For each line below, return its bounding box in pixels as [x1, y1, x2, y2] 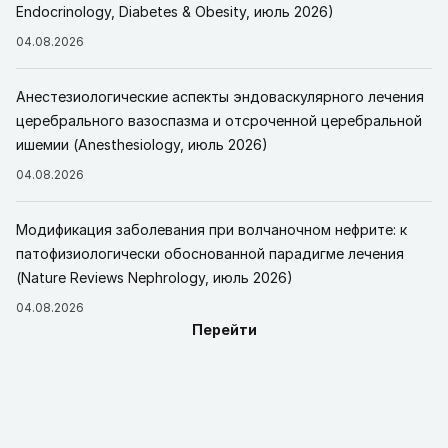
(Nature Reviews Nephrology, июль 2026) [16, 269, 293, 286]
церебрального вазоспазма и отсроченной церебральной [16, 112, 422, 129]
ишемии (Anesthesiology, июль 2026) [16, 136, 268, 153]
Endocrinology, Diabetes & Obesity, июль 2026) [16, 3, 334, 20]
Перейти [191, 321, 257, 338]
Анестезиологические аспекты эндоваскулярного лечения [16, 88, 424, 105]
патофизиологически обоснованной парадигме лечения [16, 245, 404, 262]
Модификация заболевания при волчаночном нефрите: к [16, 221, 407, 238]
